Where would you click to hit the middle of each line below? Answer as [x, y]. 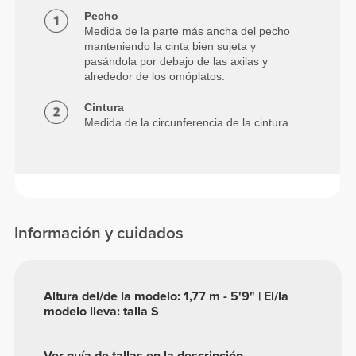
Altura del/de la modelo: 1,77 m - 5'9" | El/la [166, 296]
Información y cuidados [99, 233]
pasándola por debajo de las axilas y [176, 62]
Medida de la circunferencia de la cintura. [188, 123]
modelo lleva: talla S [102, 311]
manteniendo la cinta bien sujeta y [170, 46]
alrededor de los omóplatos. [155, 77]
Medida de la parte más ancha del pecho [188, 31]
